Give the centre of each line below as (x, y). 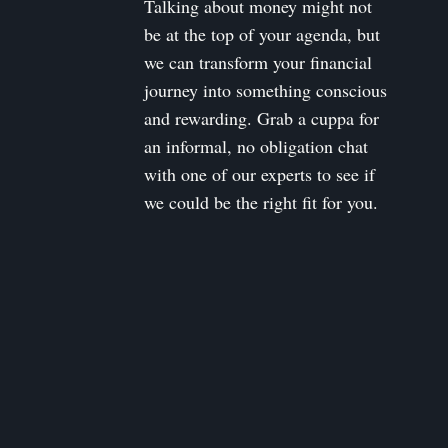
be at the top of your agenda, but (262, 34)
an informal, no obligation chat (256, 146)
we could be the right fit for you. (261, 202)
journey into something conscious (266, 90)
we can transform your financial (258, 62)
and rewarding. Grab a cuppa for (262, 118)
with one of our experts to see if (260, 174)
